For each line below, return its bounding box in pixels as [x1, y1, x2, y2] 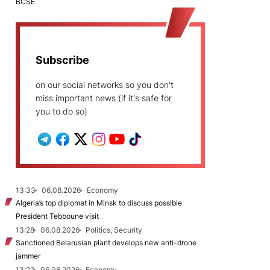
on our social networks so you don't [36, 80, 174, 90]
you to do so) [36, 106, 87, 116]
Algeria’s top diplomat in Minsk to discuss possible [16, 198, 182, 207]
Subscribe [36, 54, 89, 66]
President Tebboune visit [16, 212, 99, 221]
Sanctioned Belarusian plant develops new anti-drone [16, 238, 196, 247]
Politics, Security [86, 225, 142, 234]
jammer [16, 251, 40, 260]
